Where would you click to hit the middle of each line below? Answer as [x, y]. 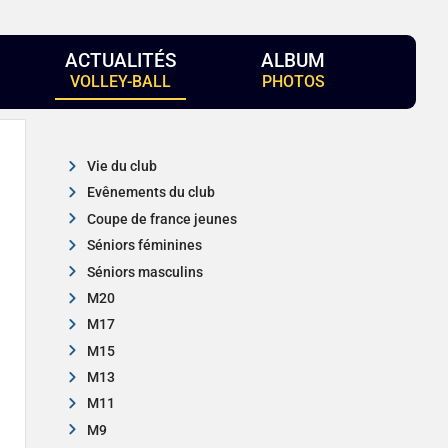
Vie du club [121, 166]
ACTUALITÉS [120, 61]
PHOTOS [293, 82]
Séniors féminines [144, 246]
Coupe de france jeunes [161, 219]
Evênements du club [150, 193]
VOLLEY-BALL [121, 82]
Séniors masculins [144, 272]
